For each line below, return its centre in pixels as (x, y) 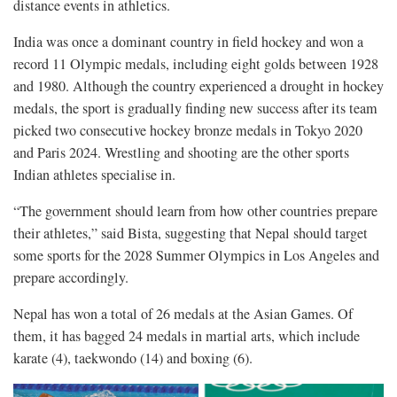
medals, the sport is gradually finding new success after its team (195, 109)
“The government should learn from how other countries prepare (195, 211)
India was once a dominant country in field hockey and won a (188, 42)
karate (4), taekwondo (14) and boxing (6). (133, 358)
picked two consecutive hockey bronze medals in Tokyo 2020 (188, 131)
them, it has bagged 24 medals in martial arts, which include (187, 336)
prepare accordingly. (71, 278)
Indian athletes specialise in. (94, 175)
